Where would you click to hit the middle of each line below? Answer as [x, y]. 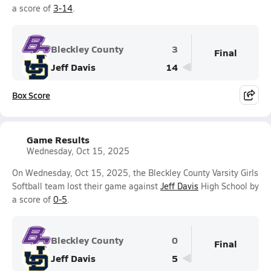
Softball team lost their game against [86, 186]
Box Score [31, 95]
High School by [229, 186]
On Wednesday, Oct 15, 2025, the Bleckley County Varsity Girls [135, 173]
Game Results [58, 139]
